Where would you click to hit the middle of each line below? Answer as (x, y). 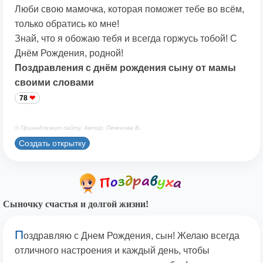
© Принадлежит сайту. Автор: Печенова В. (78, 128)
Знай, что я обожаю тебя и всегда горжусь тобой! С (126, 39)
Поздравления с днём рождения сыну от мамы (125, 68)
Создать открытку (52, 143)
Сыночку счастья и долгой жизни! (76, 204)
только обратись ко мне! (67, 24)
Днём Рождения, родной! (69, 53)
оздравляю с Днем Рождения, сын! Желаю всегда (131, 236)
